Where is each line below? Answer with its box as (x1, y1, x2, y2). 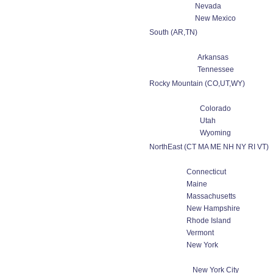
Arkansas (197, 53, 229, 62)
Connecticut (186, 168, 226, 176)
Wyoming (200, 129, 231, 137)
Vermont (186, 229, 214, 237)
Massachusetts (186, 192, 236, 200)
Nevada (195, 2, 221, 10)
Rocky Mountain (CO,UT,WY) (149, 79, 245, 88)
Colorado (200, 104, 231, 113)
